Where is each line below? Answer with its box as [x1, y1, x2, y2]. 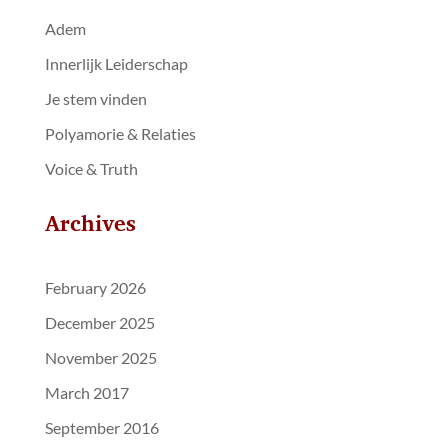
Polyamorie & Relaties [44, 124, 196, 144]
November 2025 [44, 348, 157, 368]
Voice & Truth [44, 159, 138, 179]
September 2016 [44, 418, 159, 438]
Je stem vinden [44, 89, 147, 109]
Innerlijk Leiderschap [44, 54, 188, 74]
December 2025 [44, 313, 155, 333]
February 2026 [44, 278, 146, 298]
